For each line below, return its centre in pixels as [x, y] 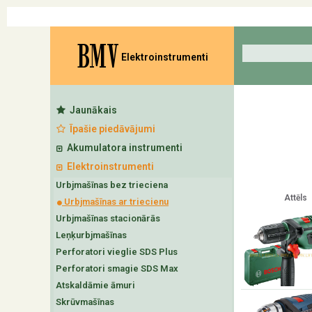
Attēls [295, 198]
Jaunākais [91, 110]
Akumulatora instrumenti [123, 148]
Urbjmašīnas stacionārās [108, 218]
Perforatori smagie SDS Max [117, 268]
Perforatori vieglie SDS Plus [117, 252]
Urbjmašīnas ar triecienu [115, 202]
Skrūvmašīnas [85, 302]
